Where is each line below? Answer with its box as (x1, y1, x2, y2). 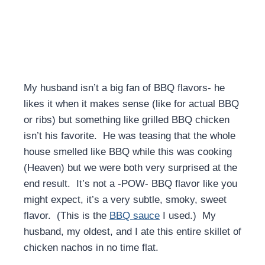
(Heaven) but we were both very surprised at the (24, 162, 237, 174)
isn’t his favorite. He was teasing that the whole (24, 130, 235, 142)
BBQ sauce (109, 210, 160, 222)
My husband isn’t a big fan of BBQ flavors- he (24, 82, 225, 94)
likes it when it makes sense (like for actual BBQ (24, 98, 239, 110)
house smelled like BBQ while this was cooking (24, 146, 232, 158)
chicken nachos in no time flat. (24, 242, 159, 254)
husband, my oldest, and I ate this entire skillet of (24, 226, 241, 238)
